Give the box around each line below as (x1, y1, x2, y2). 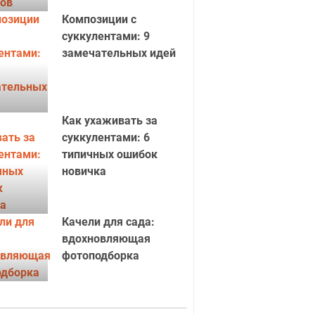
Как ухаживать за (61, 114, 157, 127)
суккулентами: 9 (61, 30, 150, 43)
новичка (61, 165, 106, 178)
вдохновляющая (61, 232, 150, 245)
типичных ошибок (61, 148, 157, 161)
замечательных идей (61, 46, 176, 60)
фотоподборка (61, 249, 139, 262)
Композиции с (61, 13, 136, 26)
